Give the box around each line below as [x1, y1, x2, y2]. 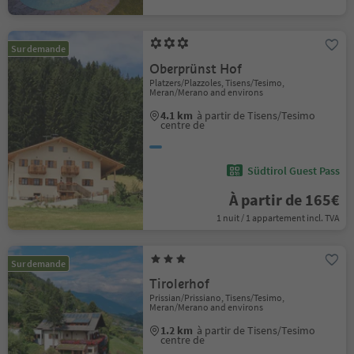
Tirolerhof [149, 276, 210, 292]
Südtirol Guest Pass [247, 164, 340, 178]
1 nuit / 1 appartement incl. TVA [216, 212, 340, 224]
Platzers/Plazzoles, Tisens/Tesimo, [149, 77, 285, 88]
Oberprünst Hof [149, 61, 243, 77]
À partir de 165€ [228, 190, 340, 209]
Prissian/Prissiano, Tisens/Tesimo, [149, 292, 285, 303]
